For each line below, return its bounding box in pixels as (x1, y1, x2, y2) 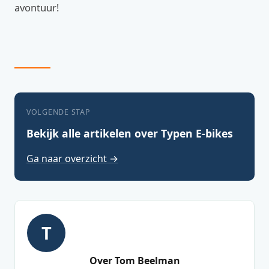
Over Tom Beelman (89, 254, 180, 268)
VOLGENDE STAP (26, 107, 91, 118)
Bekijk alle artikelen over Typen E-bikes (26, 126, 233, 141)
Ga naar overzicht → (26, 152, 118, 166)
